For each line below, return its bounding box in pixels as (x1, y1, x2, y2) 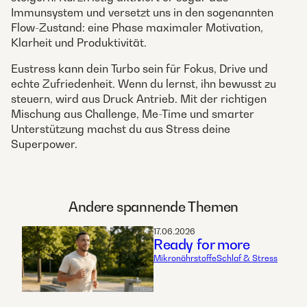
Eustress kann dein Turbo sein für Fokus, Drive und (11, 62, 268, 76)
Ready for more (153, 236, 250, 254)
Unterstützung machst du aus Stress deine (11, 122, 230, 136)
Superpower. (11, 137, 77, 151)
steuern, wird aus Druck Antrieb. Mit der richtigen (11, 92, 267, 106)
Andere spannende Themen (69, 198, 238, 215)
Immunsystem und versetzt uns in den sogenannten (11, 5, 273, 20)
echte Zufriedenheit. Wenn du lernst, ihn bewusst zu (11, 77, 276, 91)
